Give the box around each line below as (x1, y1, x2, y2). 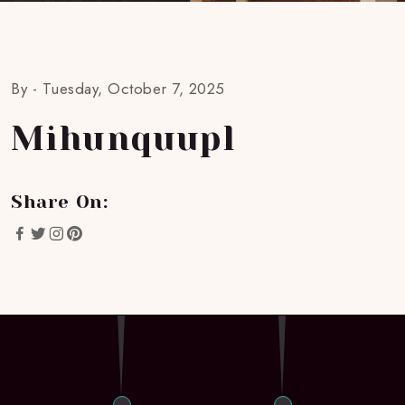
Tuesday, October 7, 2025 (42, 78, 225, 99)
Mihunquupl (11, 118, 237, 158)
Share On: (11, 192, 108, 212)
